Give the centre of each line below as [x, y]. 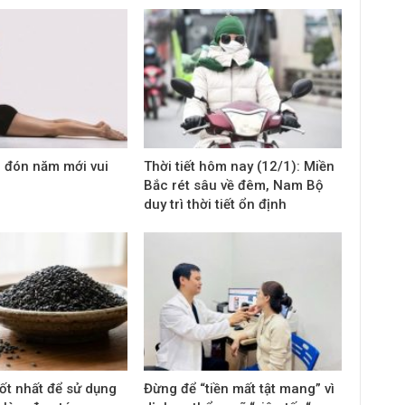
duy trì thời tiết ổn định [215, 204]
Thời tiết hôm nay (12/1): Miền [239, 166]
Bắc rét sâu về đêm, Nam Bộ [233, 185]
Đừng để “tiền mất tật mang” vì [239, 389]
